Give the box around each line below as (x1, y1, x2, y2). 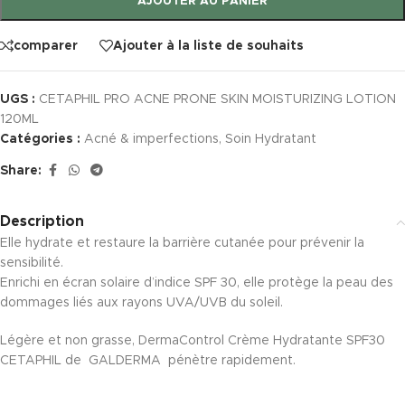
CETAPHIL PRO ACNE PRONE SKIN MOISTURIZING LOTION (39, 93, 396, 106)
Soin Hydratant (225, 133, 316, 146)
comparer (14, 39, 78, 52)
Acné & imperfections (84, 133, 219, 146)
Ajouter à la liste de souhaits (113, 39, 304, 52)
